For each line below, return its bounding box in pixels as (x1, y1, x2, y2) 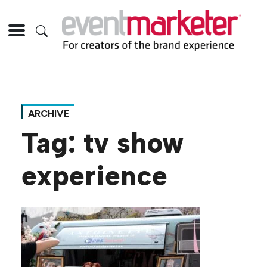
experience (21, 159, 167, 193)
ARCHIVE (28, 108, 69, 120)
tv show (83, 126, 184, 160)
